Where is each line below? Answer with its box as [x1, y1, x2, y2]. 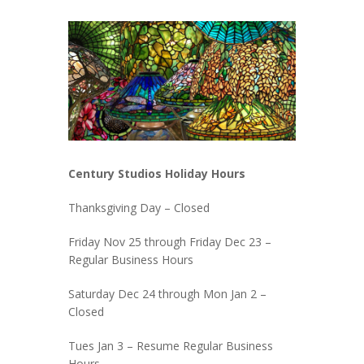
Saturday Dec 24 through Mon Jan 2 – [68, 285, 266, 301]
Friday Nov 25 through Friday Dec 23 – [68, 233, 271, 249]
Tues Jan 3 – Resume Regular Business [68, 337, 273, 353]
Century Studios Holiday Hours [68, 165, 245, 181]
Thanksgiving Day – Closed [68, 199, 210, 215]
